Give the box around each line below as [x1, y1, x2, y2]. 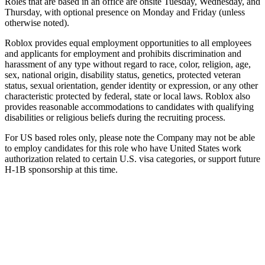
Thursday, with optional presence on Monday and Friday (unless [5, 7, 245, 17]
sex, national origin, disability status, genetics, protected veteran [5, 69, 241, 80]
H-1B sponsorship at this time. [5, 164, 118, 174]
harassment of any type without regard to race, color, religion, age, [5, 59, 251, 69]
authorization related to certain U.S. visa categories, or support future [5, 153, 260, 164]
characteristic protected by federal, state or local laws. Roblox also [5, 91, 250, 101]
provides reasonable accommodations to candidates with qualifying [5, 101, 254, 112]
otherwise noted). [5, 17, 69, 28]
